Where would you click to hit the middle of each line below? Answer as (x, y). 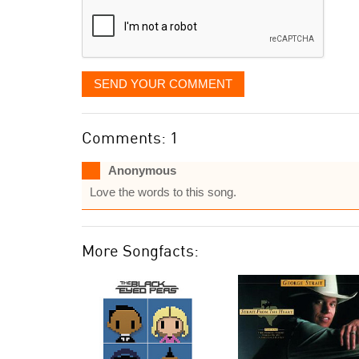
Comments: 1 (130, 137)
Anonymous (142, 170)
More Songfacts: (140, 250)
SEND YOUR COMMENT (163, 84)
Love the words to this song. (163, 192)
